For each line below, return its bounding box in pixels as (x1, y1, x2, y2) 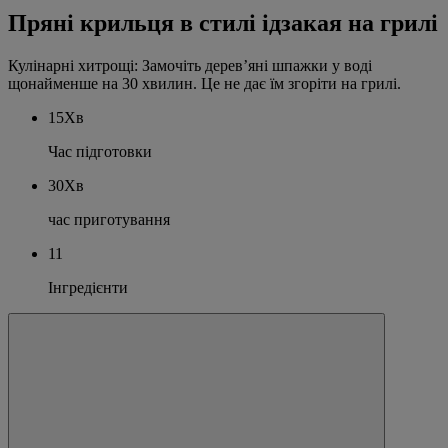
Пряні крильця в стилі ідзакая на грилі (8, 9, 438, 36)
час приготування (48, 210, 170, 228)
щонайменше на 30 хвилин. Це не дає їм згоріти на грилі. (8, 74, 401, 92)
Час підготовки (48, 142, 152, 160)
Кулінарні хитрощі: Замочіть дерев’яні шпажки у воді (8, 56, 372, 74)
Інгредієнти (48, 278, 128, 296)
